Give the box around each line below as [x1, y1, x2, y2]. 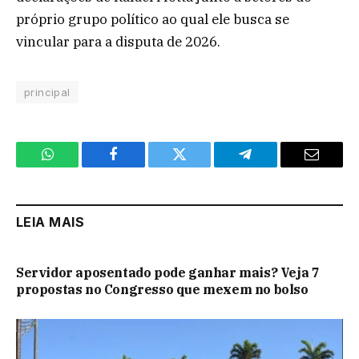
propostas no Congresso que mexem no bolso [16, 281, 309, 298]
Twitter [178, 159, 220, 174]
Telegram [244, 159, 299, 174]
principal [24, 86, 71, 99]
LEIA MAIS [16, 214, 85, 231]
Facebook [112, 159, 169, 174]
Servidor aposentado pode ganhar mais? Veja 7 [16, 264, 320, 281]
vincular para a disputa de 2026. [16, 33, 220, 51]
